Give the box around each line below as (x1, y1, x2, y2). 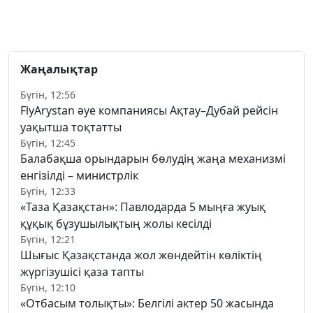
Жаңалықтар (20, 61, 98, 78)
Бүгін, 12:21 (20, 233, 75, 247)
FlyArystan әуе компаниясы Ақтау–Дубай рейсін (20, 103, 278, 119)
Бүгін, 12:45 (20, 136, 75, 150)
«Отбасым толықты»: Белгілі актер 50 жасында (20, 296, 274, 312)
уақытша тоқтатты (20, 119, 122, 136)
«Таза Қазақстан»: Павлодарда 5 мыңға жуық (20, 199, 265, 215)
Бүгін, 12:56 (20, 88, 75, 102)
